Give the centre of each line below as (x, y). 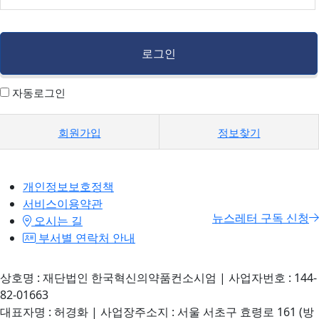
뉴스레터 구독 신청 (261, 218)
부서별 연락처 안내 (85, 238)
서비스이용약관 (63, 204)
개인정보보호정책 (68, 187)
